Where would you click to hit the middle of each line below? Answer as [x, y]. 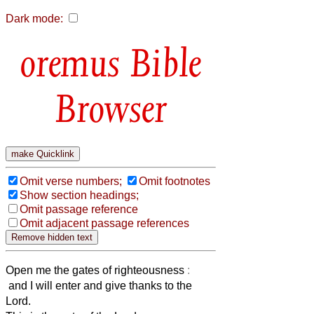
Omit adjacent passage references [104, 223]
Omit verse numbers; [71, 181]
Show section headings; [79, 195]
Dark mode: [34, 19]
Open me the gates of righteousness [96, 270]
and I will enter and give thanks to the [99, 285]
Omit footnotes [175, 181]
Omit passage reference [79, 209]
